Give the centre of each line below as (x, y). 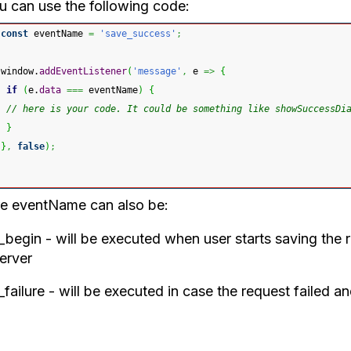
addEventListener (83, 72)
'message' (157, 72)
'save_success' (138, 34)
